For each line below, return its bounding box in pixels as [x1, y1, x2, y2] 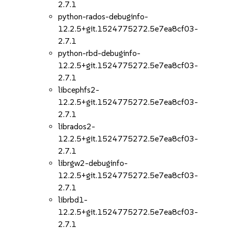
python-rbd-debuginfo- [58, 48, 141, 58]
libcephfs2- [58, 85, 100, 95]
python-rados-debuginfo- [58, 12, 149, 21]
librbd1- [58, 195, 88, 205]
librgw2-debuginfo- [58, 158, 128, 168]
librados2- [58, 122, 96, 131]
